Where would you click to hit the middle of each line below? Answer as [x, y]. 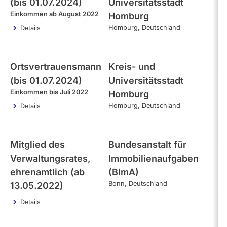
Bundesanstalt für [147, 145]
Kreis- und [132, 67]
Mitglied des [37, 145]
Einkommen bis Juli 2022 [49, 92]
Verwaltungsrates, [50, 158]
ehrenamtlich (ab [47, 172]
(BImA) [124, 172]
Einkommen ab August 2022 [54, 14]
